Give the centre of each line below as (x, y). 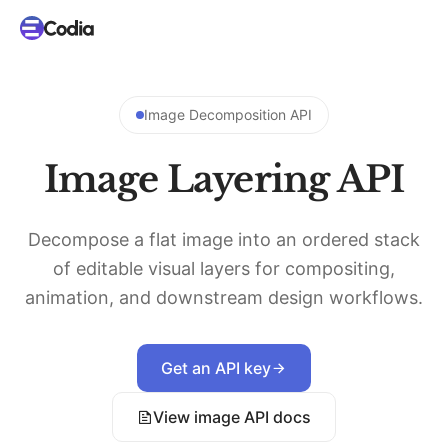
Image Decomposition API (228, 114)
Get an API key (216, 368)
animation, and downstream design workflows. (224, 297)
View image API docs (232, 417)
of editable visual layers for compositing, (224, 268)
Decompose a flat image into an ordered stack (224, 239)
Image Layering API (224, 179)
